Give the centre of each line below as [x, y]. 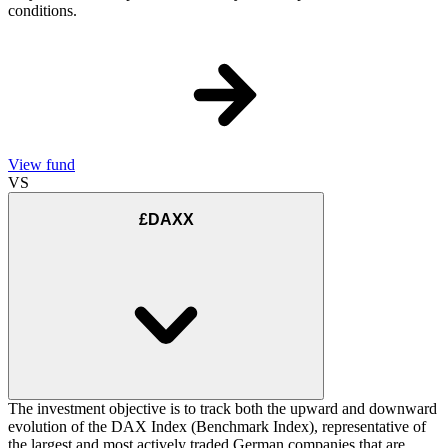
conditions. [42, 11]
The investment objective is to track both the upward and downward [222, 409]
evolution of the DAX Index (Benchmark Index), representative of [217, 427]
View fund [41, 165]
